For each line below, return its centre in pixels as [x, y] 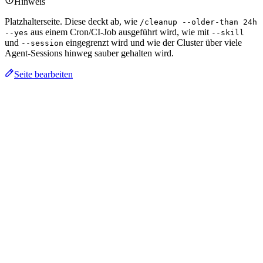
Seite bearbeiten [43, 74]
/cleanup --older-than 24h [198, 22]
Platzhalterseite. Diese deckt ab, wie [72, 21]
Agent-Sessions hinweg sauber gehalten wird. [89, 53]
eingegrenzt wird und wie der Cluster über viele [153, 42]
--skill [228, 32]
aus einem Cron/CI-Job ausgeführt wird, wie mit [120, 32]
